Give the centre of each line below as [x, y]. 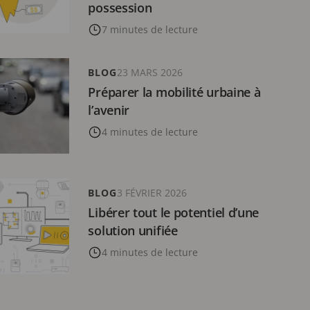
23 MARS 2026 [150, 72]
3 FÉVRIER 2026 [152, 192]
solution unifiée [133, 230]
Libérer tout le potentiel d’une [174, 212]
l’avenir [109, 110]
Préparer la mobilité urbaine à [174, 92]
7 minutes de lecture [150, 29]
